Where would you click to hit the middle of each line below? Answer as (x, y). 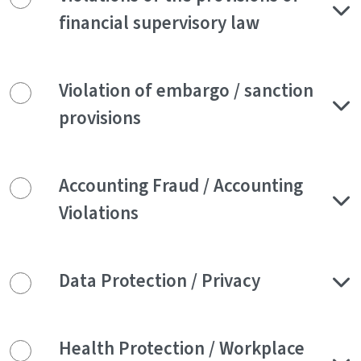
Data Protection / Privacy (160, 281)
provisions (100, 118)
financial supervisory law (159, 23)
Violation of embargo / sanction (186, 91)
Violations (99, 214)
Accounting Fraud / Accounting (181, 186)
